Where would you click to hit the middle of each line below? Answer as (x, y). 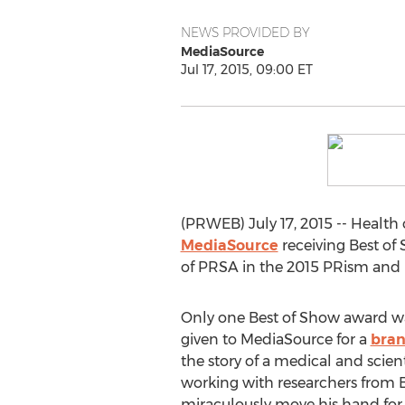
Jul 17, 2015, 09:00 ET (246, 70)
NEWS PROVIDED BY (245, 33)
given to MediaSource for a (275, 339)
